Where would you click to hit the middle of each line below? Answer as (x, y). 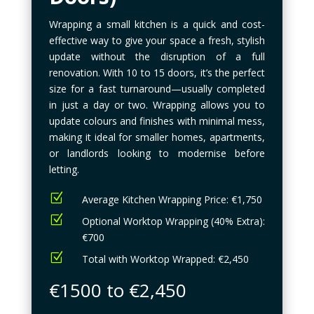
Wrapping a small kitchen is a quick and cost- (157, 25)
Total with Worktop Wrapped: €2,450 (165, 259)
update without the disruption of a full (157, 57)
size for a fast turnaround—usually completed (157, 89)
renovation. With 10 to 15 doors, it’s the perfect (157, 73)
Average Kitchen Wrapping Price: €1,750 (172, 200)
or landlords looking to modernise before (157, 153)
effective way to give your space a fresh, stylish (157, 41)
